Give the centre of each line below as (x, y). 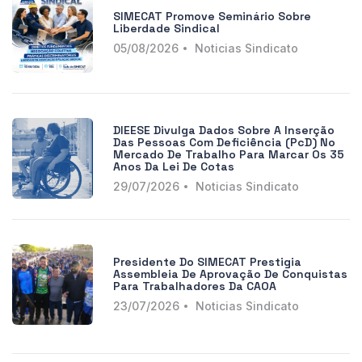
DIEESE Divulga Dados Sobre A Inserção (224, 130)
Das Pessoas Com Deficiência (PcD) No (224, 142)
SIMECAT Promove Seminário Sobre (212, 16)
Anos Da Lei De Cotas (174, 166)
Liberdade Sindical (166, 28)
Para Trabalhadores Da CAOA (195, 286)
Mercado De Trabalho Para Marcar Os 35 (229, 154)
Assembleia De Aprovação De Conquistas (230, 274)
